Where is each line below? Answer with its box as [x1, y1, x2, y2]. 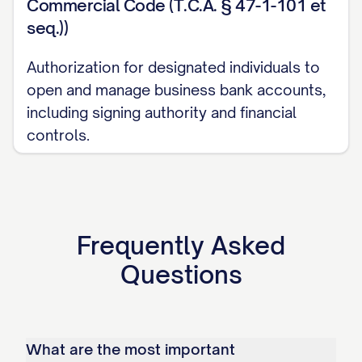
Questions [120, 259, 242, 289]
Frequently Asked [77, 230, 285, 260]
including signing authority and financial [27, 103, 297, 121]
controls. [27, 126, 90, 144]
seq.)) [27, 18, 68, 38]
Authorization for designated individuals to [27, 58, 320, 76]
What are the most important [26, 340, 235, 358]
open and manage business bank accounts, [27, 81, 326, 99]
